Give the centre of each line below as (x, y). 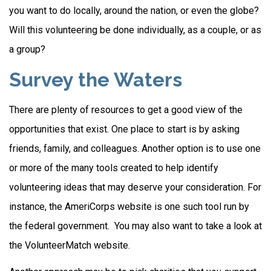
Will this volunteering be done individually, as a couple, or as (135, 30)
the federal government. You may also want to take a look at (135, 226)
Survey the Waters (96, 80)
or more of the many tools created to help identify (114, 168)
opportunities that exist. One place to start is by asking (124, 129)
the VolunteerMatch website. (70, 245)
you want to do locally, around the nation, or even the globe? (134, 11)
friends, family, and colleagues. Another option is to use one (135, 149)
